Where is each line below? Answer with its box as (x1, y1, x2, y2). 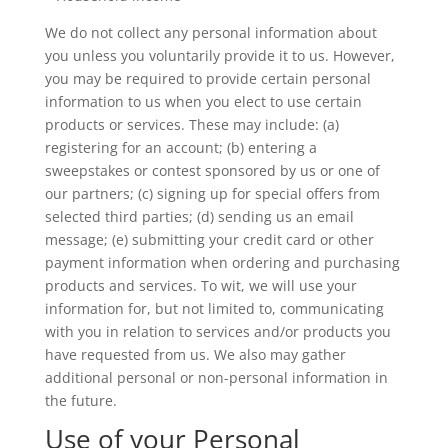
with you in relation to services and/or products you (44, 322, 391, 341)
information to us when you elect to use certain (44, 92, 362, 111)
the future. (44, 391, 117, 410)
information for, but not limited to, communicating (44, 299, 384, 318)
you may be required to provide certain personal (44, 69, 371, 88)
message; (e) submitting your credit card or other (44, 230, 374, 249)
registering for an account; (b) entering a (44, 138, 317, 157)
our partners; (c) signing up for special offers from (44, 184, 380, 203)
